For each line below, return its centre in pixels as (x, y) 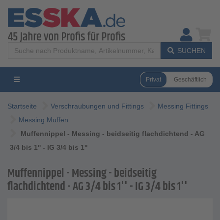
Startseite (22, 106)
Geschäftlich (190, 79)
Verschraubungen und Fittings (97, 106)
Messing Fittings (183, 106)
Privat (153, 79)
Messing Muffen (43, 120)
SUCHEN (192, 51)
